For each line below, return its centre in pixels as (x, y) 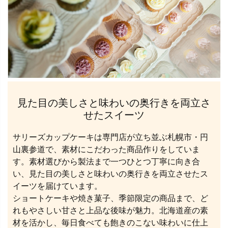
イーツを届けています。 (58, 186)
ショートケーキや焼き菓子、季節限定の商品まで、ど (110, 198)
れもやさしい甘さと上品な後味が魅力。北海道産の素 (110, 211)
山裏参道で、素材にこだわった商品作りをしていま (106, 150)
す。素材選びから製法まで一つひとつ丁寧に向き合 (106, 162)
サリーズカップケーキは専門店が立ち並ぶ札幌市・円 (110, 137)
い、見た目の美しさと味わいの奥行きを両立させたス (110, 174)
